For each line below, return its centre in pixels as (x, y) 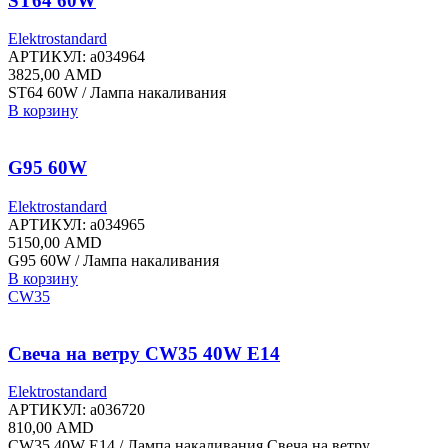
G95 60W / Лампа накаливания (113, 260)
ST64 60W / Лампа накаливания (117, 93)
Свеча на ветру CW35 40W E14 (144, 353)
